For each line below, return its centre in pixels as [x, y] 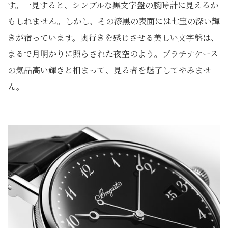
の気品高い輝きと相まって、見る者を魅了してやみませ [109, 70]
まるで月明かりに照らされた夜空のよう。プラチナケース [113, 54]
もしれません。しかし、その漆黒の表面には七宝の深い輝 [114, 21]
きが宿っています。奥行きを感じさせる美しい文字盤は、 [113, 37]
